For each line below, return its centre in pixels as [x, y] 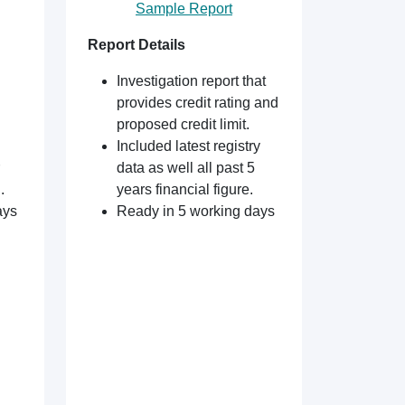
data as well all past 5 [186, 168]
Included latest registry [188, 146]
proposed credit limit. [183, 124]
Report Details [137, 45]
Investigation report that [191, 81]
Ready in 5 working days [196, 211]
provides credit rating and [198, 103]
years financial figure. [185, 189]
